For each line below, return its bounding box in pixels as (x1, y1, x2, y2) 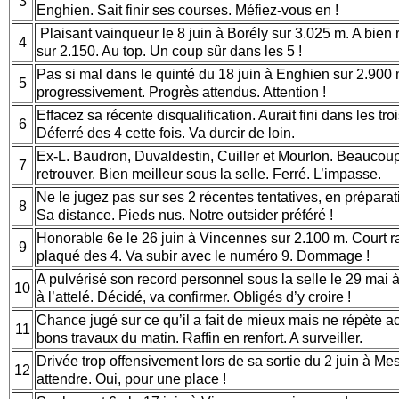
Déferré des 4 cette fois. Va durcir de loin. (37, 125, 298, 141)
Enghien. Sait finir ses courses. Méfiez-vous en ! (37, 2, 346, 18)
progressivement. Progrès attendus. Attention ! (37, 84, 333, 100)
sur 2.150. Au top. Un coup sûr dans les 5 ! (37, 43, 302, 59)
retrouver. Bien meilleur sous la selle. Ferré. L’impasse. (37, 166, 388, 182)
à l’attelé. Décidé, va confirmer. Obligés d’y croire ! (37, 289, 358, 305)
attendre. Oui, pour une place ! (37, 370, 233, 387)
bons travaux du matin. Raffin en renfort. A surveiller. (37, 330, 370, 346)
